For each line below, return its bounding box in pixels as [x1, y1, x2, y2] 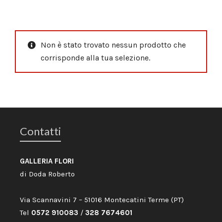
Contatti [20, 124, 61, 138]
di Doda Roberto [20, 169, 75, 178]
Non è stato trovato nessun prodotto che [41, 40, 186, 50]
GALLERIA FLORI [20, 157, 74, 166]
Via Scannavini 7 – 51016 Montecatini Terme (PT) [20, 195, 184, 204]
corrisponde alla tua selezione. [41, 53, 150, 62]
